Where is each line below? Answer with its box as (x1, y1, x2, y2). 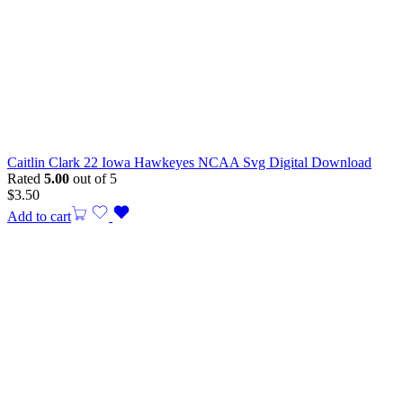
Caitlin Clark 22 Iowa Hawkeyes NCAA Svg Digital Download (7, 155, 372, 171)
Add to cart (7, 209, 71, 225)
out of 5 (69, 171, 117, 187)
